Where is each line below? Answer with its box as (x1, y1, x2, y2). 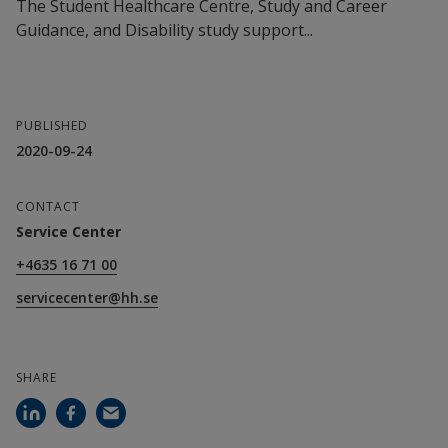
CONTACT (16, 198, 80, 216)
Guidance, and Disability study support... (16, 19, 313, 42)
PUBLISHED (16, 117, 88, 135)
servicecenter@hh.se (16, 288, 158, 308)
